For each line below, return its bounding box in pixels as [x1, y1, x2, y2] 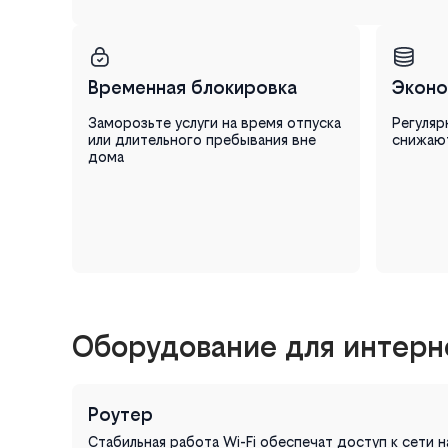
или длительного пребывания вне [88, 130, 316, 148]
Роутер [88, 403, 153, 425]
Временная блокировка [88, 76, 297, 98]
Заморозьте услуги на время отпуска [88, 113, 341, 131]
